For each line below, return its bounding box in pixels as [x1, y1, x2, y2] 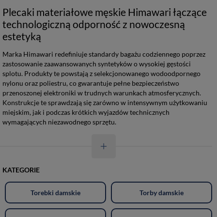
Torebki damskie [31, 188, 80, 197]
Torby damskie [139, 188, 184, 197]
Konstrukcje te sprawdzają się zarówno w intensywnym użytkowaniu [2, 98, 207, 107]
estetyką [2, 30, 41, 42]
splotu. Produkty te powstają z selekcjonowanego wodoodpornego [2, 69, 201, 77]
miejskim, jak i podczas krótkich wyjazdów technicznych [2, 108, 170, 116]
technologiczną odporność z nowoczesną [2, 18, 185, 30]
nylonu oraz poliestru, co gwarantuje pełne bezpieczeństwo [2, 79, 179, 87]
